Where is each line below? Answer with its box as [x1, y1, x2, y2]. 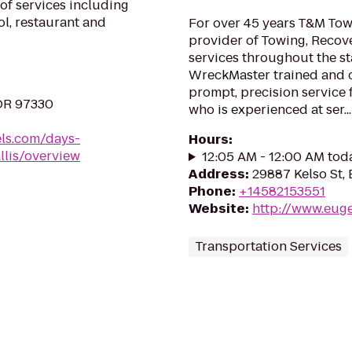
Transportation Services [195, 237, 342, 255]
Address [189, 165, 245, 183]
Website [189, 200, 245, 218]
